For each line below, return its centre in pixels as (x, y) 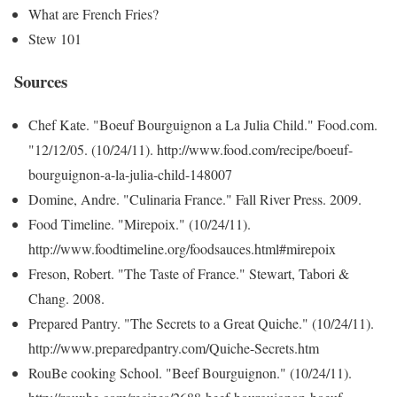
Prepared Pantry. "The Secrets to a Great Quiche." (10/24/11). (201, 323)
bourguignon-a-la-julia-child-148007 (130, 175)
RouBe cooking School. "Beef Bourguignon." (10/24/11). (190, 373)
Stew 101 (55, 38)
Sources (41, 82)
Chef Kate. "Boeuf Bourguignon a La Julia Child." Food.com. (203, 125)
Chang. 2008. (66, 299)
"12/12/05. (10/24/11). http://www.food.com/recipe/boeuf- (191, 150)
